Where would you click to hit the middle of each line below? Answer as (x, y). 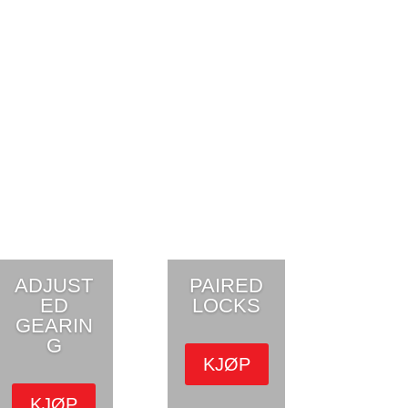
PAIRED (227, 285)
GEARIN (54, 325)
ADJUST (54, 285)
